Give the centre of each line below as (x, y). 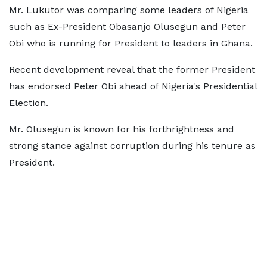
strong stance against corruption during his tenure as (132, 146)
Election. (29, 103)
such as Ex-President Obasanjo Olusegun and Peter (127, 27)
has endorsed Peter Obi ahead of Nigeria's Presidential (133, 86)
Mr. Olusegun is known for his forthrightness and (122, 129)
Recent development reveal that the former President (132, 69)
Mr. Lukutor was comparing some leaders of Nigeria (129, 10)
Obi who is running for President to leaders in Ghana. (131, 43)
